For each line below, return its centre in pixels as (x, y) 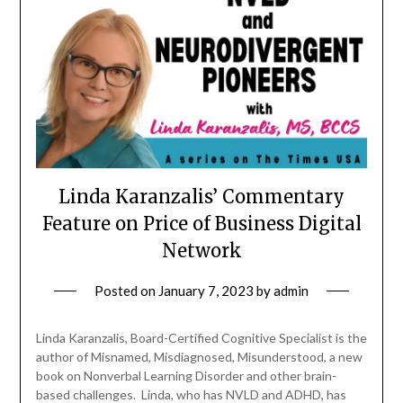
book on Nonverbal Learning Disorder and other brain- (186, 376)
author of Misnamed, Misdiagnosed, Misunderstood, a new (199, 357)
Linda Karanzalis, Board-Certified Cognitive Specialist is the (201, 338)
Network (201, 251)
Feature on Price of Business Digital (201, 224)
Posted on (126, 291)
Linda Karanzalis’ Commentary (201, 197)
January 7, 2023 (206, 291)
